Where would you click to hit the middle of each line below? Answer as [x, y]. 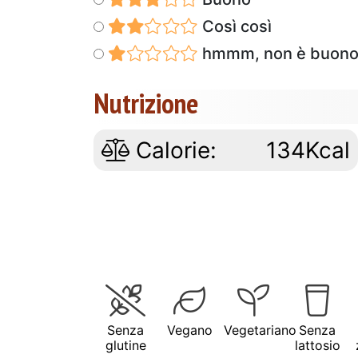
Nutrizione [146, 103]
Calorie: [173, 150]
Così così [235, 26]
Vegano [189, 330]
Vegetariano [260, 330]
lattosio [317, 345]
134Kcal [308, 150]
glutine [125, 345]
